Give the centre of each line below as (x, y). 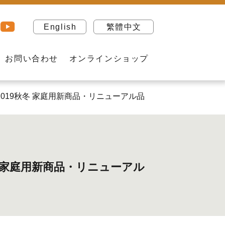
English (60, 27)
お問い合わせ (32, 59)
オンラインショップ (109, 59)
